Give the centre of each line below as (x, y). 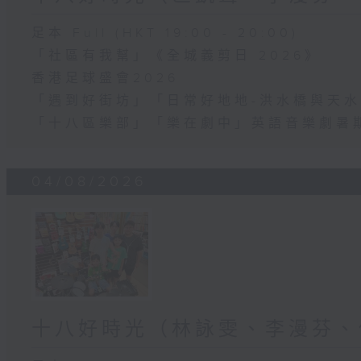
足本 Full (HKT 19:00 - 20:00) (166, 34)
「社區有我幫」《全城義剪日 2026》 (177, 56)
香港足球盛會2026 (106, 79)
